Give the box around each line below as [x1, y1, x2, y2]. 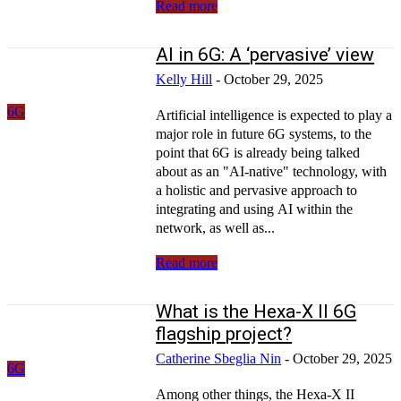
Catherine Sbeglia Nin [156, 350, 282, 366]
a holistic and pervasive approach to [156, 182, 358, 198]
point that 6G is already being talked [156, 144, 361, 160]
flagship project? [156, 322, 293, 345]
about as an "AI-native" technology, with [156, 163, 388, 179]
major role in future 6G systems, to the [156, 125, 372, 141]
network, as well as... [156, 219, 276, 235]
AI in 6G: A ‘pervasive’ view [156, 43, 375, 65]
